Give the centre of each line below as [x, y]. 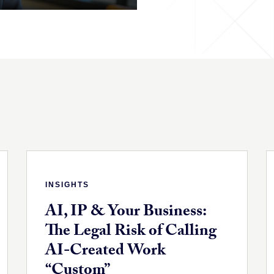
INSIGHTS [68, 184]
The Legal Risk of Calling [131, 232]
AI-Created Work [106, 252]
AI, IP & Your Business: [126, 213]
